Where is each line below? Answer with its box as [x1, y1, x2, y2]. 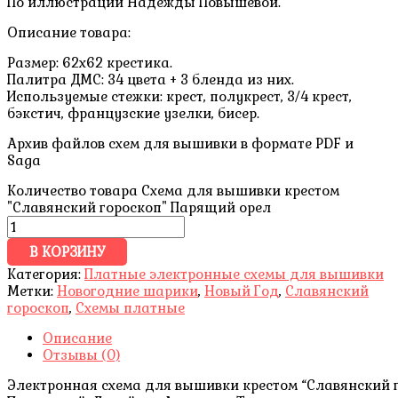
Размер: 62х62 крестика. [7, 54, 172, 72]
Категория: [7, 266, 84, 283]
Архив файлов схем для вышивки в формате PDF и [7, 135, 354, 153]
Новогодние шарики [57, 283, 198, 300]
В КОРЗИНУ [29, 243, 105, 261]
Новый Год [204, 283, 279, 300]
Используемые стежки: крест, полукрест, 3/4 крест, [7, 88, 352, 106]
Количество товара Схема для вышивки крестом [7, 182, 339, 200]
